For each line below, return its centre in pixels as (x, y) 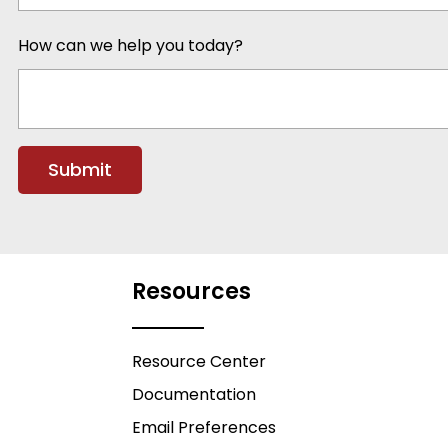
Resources (191, 291)
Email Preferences (204, 427)
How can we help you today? (130, 45)
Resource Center (199, 361)
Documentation (194, 394)
